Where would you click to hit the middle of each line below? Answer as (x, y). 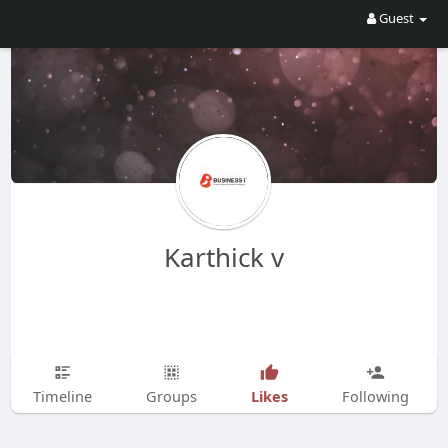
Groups (171, 396)
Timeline (62, 396)
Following (375, 396)
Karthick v (223, 257)
